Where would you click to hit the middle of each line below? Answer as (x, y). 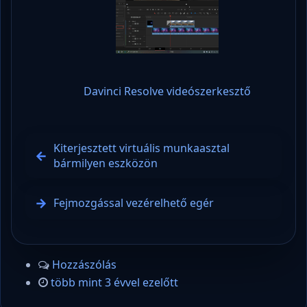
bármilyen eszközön (106, 163)
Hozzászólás (84, 264)
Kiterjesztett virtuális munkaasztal (142, 148)
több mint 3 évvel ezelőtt (114, 282)
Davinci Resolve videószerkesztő (167, 91)
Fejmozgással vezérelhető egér (134, 202)
